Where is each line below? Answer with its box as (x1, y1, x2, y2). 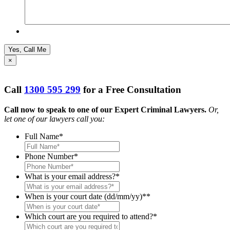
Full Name (25, 132, 59, 141)
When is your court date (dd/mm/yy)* (25, 192, 146, 201)
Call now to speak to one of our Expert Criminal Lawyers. (4, 105, 206, 114)
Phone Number (25, 152, 74, 161)
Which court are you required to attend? (25, 212, 153, 221)
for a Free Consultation (81, 84, 181, 95)
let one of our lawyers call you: (4, 114, 105, 124)
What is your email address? (25, 172, 116, 181)
